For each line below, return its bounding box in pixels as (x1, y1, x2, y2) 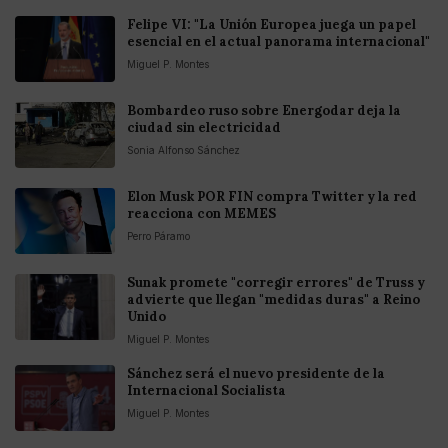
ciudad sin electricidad (127, 118, 281, 136)
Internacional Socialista (127, 381, 286, 399)
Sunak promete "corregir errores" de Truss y (127, 273, 425, 291)
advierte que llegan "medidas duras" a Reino (127, 290, 420, 308)
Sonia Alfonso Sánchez (127, 143, 240, 156)
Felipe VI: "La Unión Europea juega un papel (127, 15, 416, 33)
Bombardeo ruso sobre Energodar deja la (127, 101, 401, 119)
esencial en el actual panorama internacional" (127, 32, 430, 50)
